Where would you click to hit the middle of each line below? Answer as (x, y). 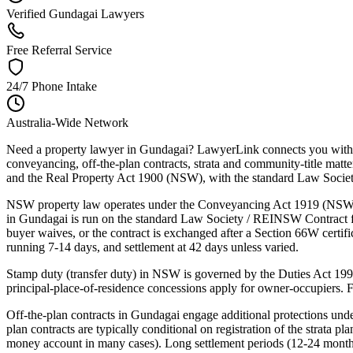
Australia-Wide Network (67, 123)
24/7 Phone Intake (52, 87)
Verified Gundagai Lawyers (75, 14)
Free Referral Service (59, 50)
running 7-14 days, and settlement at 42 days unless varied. (152, 247)
